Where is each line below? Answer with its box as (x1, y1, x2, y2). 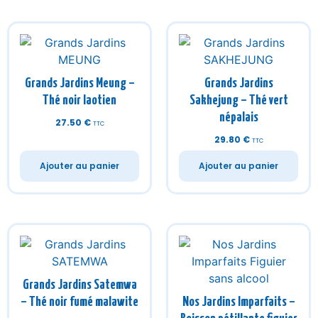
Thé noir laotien (43, 94, 116, 107)
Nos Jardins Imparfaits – (182, 295, 295, 309)
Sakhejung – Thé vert (189, 94, 288, 107)
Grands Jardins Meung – (24, 77, 135, 90)
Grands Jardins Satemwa (22, 278, 137, 292)
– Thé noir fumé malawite (21, 295, 138, 309)
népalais (219, 111, 258, 124)
